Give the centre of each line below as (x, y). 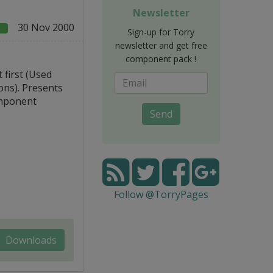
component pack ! (161, 58)
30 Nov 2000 (46, 27)
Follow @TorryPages (161, 194)
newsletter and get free (161, 45)
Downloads (31, 240)
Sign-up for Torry (161, 32)
